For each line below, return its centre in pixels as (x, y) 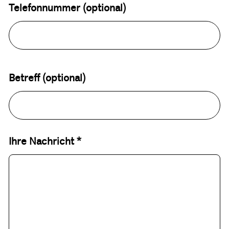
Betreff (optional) (47, 78)
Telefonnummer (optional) (67, 8)
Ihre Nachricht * (45, 141)
